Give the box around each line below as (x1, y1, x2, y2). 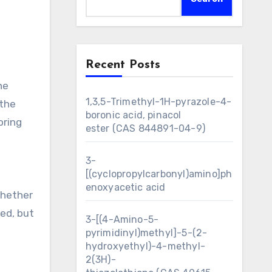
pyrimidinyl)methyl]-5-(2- (85, 227, 208, 239)
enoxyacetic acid (85, 182, 166, 193)
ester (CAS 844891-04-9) (85, 123, 206, 134)
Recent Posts (85, 59, 160, 71)
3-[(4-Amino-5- (85, 214, 159, 225)
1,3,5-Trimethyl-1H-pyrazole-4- (85, 96, 232, 107)
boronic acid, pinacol (85, 109, 182, 121)
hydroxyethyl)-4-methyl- (85, 240, 206, 252)
